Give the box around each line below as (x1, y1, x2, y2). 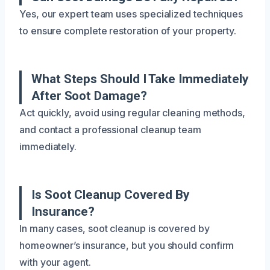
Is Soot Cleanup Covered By (31, 187, 189, 202)
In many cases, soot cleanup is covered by (19, 222, 210, 234)
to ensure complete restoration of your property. (19, 24, 237, 37)
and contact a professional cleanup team (19, 123, 201, 136)
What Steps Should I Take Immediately (31, 71, 249, 86)
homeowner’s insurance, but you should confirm (19, 239, 234, 251)
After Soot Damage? (31, 88, 147, 103)
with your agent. (19, 256, 91, 268)
